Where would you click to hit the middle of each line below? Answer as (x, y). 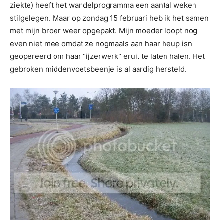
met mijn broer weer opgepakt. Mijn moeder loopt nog (104, 31)
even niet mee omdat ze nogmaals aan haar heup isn (101, 43)
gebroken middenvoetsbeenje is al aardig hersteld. (98, 69)
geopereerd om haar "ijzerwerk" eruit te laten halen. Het (107, 56)
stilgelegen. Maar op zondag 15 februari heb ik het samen (109, 18)
